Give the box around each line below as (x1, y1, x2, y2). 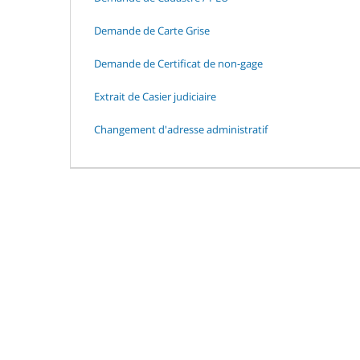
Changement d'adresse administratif (94, 122, 268, 137)
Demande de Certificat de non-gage (94, 56, 263, 71)
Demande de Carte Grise (94, 23, 210, 38)
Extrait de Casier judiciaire (94, 89, 216, 104)
